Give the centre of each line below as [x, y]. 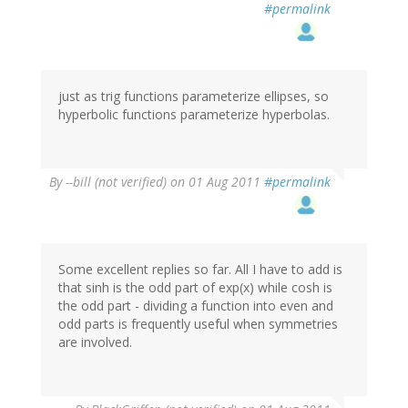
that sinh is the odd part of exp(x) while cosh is [195, 287]
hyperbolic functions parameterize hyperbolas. [194, 114]
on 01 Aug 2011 [215, 181]
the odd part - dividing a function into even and [196, 305]
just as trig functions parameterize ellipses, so [194, 96]
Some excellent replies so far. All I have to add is [200, 269]
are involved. [95, 342]
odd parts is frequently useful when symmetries [198, 323]
